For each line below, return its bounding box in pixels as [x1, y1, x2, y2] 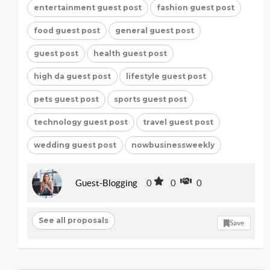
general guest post [115, 25, 194, 35]
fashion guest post [157, 2, 234, 12]
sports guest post [114, 94, 187, 104]
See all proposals [38, 216, 108, 225]
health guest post [93, 48, 167, 58]
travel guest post [143, 117, 213, 127]
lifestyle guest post [126, 71, 206, 81]
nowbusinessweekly [131, 140, 215, 149]
